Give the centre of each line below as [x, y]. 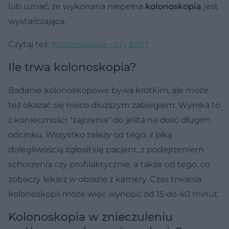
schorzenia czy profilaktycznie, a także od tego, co [109, 164]
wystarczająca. [37, 21]
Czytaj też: [30, 44]
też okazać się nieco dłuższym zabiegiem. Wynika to [114, 105]
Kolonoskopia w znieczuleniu [90, 217]
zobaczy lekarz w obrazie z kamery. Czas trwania [105, 179]
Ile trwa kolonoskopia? [74, 67]
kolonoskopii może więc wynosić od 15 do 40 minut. [114, 194]
